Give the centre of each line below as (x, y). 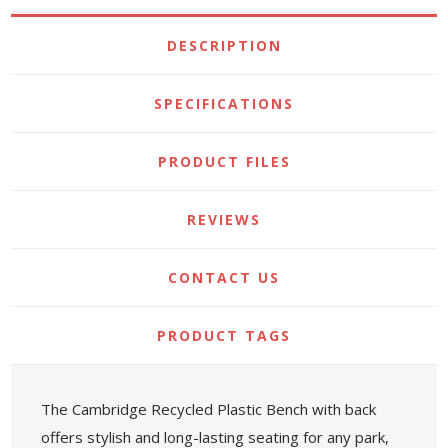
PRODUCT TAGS (224, 335)
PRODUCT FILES (224, 161)
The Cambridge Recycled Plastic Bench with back (209, 408)
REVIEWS (224, 219)
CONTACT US (224, 277)
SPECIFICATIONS (224, 103)
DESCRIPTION (224, 45)
